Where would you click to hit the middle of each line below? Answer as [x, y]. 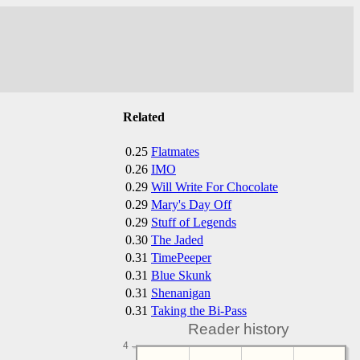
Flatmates [175, 151]
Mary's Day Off [191, 204]
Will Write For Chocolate [215, 186]
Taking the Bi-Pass [199, 310]
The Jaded [177, 239]
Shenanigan [181, 292]
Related [144, 117]
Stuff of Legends [194, 222]
